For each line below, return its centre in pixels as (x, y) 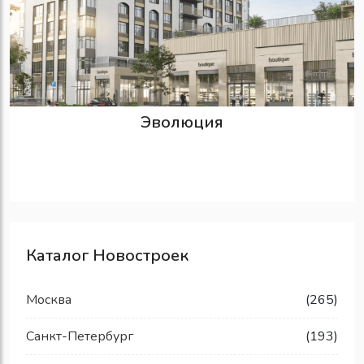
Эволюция (182, 123)
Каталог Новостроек (107, 256)
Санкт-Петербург (80, 337)
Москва (49, 300)
